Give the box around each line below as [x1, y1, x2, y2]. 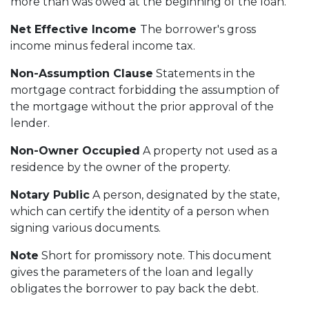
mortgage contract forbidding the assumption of [10, 83, 279, 97]
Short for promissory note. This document [39, 248, 272, 262]
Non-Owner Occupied [10, 143, 140, 157]
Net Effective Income [10, 22, 140, 36]
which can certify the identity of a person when [10, 204, 269, 218]
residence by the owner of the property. [10, 160, 230, 174]
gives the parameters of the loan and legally [10, 265, 253, 279]
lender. [10, 116, 50, 130]
